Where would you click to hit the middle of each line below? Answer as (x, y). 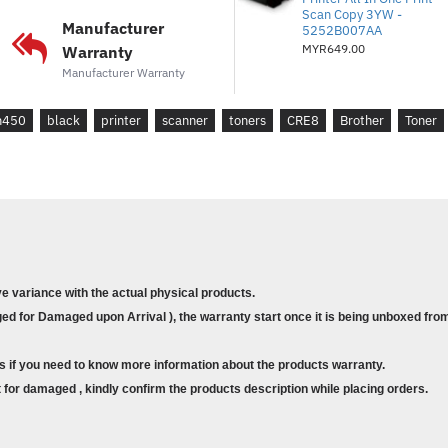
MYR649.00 (333, 48)
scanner (185, 120)
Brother (362, 120)
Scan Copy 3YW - (351, 14)
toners (247, 120)
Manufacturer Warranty (124, 72)
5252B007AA (341, 30)
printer (121, 120)
